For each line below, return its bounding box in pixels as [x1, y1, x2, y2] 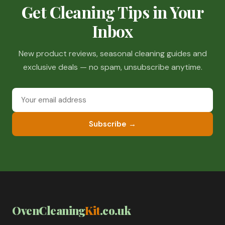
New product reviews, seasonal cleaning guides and [18, 48, 207, 59]
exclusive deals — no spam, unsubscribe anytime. [23, 62, 202, 73]
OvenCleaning [12, 203, 85, 218]
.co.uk [99, 203, 131, 218]
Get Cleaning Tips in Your [21, 1, 204, 23]
